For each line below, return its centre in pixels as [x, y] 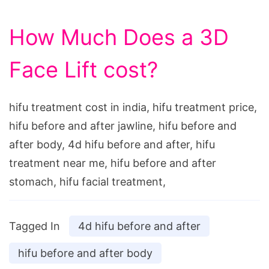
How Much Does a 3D [119, 38]
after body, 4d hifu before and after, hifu [112, 145]
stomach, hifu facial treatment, [87, 182]
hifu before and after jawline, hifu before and [123, 126]
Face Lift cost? [83, 70]
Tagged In [35, 226]
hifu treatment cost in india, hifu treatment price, [133, 107]
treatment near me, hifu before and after [113, 163]
